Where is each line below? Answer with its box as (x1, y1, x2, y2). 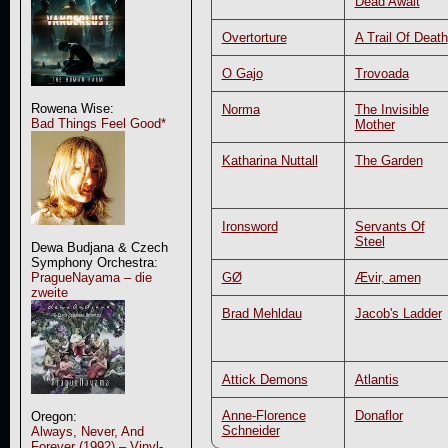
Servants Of (354, 218, 425, 234)
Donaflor (354, 407, 403, 423)
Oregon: (30, 409, 77, 424)
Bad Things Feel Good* (30, 116, 166, 131)
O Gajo (221, 65, 263, 81)
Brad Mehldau (221, 305, 302, 321)
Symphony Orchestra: (30, 255, 158, 270)
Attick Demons (221, 371, 308, 387)
